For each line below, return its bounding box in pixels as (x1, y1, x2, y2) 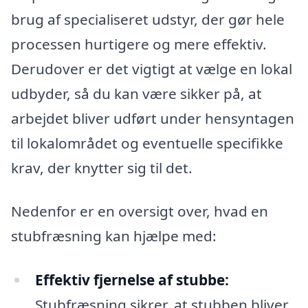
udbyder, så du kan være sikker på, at (11, 83, 262, 103)
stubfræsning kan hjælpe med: (11, 226, 217, 246)
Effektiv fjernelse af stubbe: (34, 269, 229, 289)
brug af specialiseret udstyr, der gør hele (11, 9, 285, 29)
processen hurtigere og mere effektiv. (11, 34, 267, 54)
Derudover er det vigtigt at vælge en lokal (11, 58, 292, 78)
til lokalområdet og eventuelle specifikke (11, 133, 283, 153)
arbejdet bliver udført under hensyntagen (11, 108, 294, 128)
